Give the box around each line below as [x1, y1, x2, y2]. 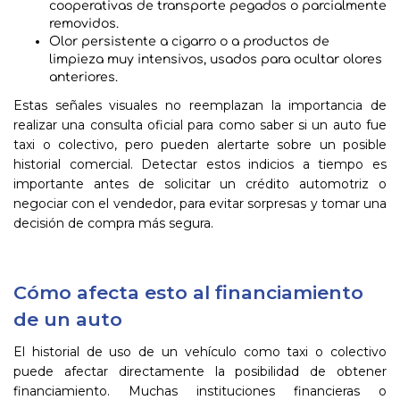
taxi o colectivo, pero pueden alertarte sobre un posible [13, 137, 387, 153]
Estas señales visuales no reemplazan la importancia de [13, 97, 387, 113]
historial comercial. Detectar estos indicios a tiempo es [13, 156, 387, 172]
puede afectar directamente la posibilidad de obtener [13, 363, 387, 379]
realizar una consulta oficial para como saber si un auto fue [13, 117, 387, 133]
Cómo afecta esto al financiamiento [13, 281, 363, 304]
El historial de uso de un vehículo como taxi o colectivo [13, 344, 387, 360]
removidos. [49, 17, 119, 30]
